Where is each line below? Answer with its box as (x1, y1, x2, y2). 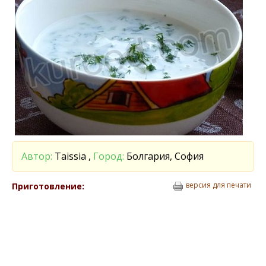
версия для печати (186, 180, 251, 190)
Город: (93, 150, 124, 163)
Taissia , (52, 150, 93, 163)
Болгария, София (124, 150, 204, 163)
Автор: (21, 150, 52, 163)
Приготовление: (12, 180, 84, 192)
